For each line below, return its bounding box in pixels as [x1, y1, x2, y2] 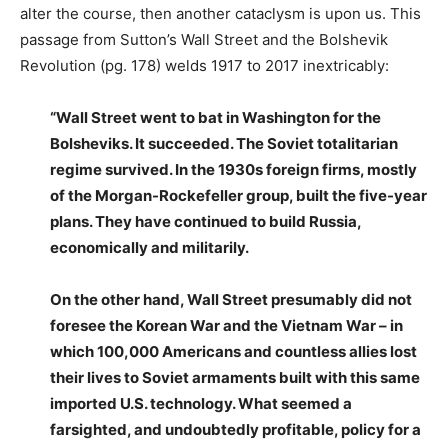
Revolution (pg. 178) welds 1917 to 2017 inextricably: [20, 56, 389, 76]
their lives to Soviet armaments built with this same [50, 368, 420, 388]
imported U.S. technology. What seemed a [50, 394, 352, 414]
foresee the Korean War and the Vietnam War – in [50, 316, 403, 336]
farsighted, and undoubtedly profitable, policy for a [50, 420, 421, 440]
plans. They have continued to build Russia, [50, 212, 361, 232]
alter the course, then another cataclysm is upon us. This [20, 4, 421, 24]
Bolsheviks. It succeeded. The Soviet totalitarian [50, 134, 398, 154]
